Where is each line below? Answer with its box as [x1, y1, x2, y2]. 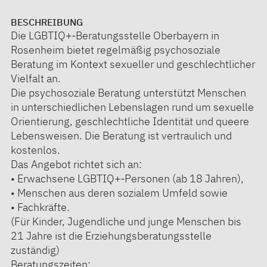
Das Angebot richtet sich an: [11, 157, 142, 171]
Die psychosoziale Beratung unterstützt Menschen [11, 85, 246, 100]
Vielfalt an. [11, 71, 61, 85]
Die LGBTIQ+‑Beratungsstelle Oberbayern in [11, 28, 219, 42]
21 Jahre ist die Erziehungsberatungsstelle [11, 228, 212, 243]
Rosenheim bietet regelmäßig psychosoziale [11, 42, 221, 57]
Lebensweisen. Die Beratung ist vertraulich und [11, 128, 232, 142]
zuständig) [11, 243, 60, 257]
